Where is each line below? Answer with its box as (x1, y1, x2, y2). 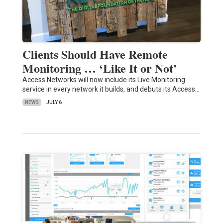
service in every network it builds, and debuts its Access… (22, 85, 200, 94)
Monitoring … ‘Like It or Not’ (22, 59, 177, 77)
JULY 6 (46, 100, 62, 106)
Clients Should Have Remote (22, 45, 168, 63)
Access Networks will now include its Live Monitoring (22, 76, 185, 84)
